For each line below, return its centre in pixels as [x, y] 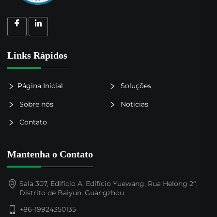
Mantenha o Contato [50, 154]
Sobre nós [35, 104]
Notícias [133, 104]
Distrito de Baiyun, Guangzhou [72, 193]
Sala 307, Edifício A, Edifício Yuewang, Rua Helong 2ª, [108, 184]
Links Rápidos [37, 55]
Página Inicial [40, 85]
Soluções [135, 85]
